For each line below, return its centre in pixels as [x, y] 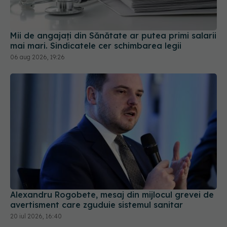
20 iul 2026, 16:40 [36, 216]
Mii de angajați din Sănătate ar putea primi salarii [113, 35]
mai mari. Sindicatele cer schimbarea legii [96, 45]
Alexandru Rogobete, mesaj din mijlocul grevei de [112, 195]
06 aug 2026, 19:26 [37, 57]
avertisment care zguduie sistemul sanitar [97, 205]
